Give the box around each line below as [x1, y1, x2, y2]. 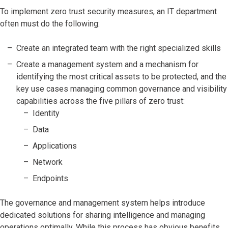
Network [33, 157, 63, 167]
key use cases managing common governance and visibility [16, 84, 227, 94]
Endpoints [33, 174, 68, 183]
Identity [33, 108, 60, 118]
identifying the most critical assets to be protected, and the [16, 72, 226, 81]
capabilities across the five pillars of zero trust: [16, 96, 185, 106]
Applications [33, 141, 77, 151]
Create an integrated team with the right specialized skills [16, 43, 221, 53]
